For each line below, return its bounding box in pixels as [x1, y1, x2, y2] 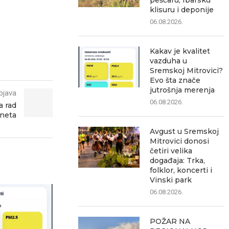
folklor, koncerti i [150, 166, 213, 175]
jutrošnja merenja [150, 85, 215, 95]
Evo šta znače [150, 76, 201, 85]
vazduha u [150, 56, 188, 65]
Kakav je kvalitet [150, 47, 211, 56]
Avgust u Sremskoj [150, 127, 219, 136]
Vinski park [150, 175, 192, 185]
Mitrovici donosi [150, 136, 210, 146]
